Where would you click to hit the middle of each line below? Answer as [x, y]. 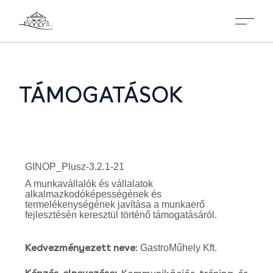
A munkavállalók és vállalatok [89, 183]
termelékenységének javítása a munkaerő [115, 204]
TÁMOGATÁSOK [101, 94]
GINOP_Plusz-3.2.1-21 [75, 167]
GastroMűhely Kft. [179, 247]
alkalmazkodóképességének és [94, 194]
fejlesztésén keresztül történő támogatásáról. [121, 214]
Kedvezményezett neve [80, 247]
